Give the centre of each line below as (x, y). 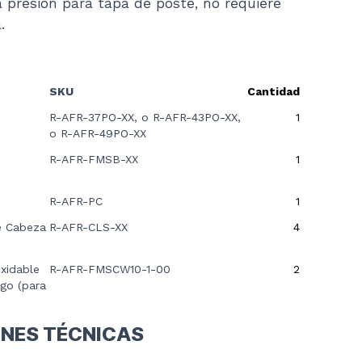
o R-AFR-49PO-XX (98, 133)
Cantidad (274, 91)
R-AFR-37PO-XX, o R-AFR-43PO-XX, (145, 117)
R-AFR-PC (76, 201)
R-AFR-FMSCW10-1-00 (110, 269)
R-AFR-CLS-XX (88, 227)
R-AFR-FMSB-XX (94, 159)
